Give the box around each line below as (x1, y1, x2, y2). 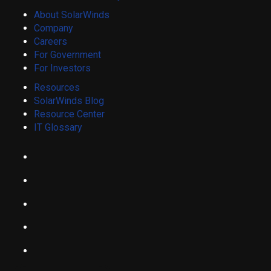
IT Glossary (34, 121, 82, 133)
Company (34, 22, 73, 34)
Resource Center (34, 108, 105, 120)
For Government (34, 48, 101, 60)
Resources (34, 81, 80, 93)
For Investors (34, 62, 91, 74)
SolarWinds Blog (34, 94, 104, 106)
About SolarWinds (34, 8, 109, 21)
